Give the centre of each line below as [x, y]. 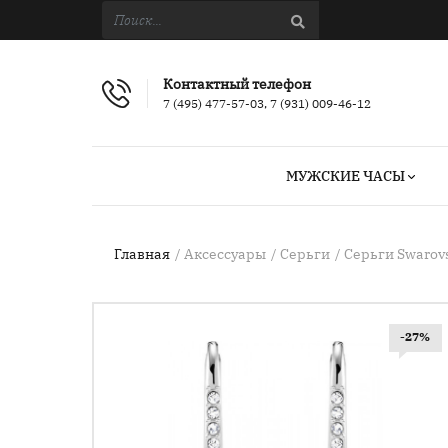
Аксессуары [225, 254]
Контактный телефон [237, 84]
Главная [142, 254]
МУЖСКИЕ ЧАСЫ [345, 176]
